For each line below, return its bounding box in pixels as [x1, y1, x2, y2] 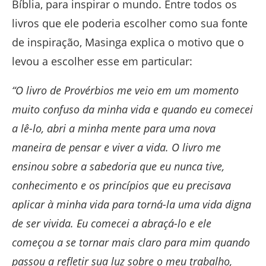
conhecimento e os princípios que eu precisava [12, 178, 231, 193]
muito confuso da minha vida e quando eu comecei [12, 102, 253, 117]
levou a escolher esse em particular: [12, 54, 192, 69]
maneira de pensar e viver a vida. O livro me [12, 140, 221, 155]
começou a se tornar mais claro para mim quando [12, 235, 250, 250]
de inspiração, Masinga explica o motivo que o [12, 35, 244, 50]
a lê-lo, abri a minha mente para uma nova [12, 121, 216, 136]
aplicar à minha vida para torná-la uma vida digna [12, 197, 251, 212]
